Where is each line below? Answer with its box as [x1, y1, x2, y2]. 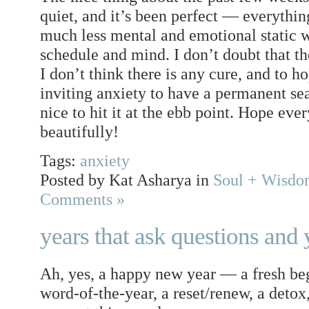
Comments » [40, 189, 125, 208]
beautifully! [40, 121, 119, 141]
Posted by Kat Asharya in [40, 170, 213, 189]
